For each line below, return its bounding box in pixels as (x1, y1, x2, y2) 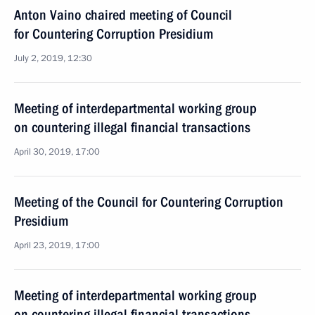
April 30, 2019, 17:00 (14, 146, 100, 158)
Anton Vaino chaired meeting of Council (14, 6, 232, 23)
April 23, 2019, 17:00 (14, 239, 100, 252)
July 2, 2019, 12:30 (14, 52, 92, 65)
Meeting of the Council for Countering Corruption (14, 193, 283, 210)
